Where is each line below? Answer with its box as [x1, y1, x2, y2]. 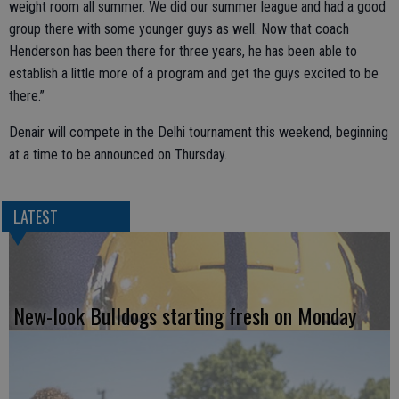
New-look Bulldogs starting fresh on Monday [13, 299, 356, 332]
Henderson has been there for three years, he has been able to [9, 43, 357, 60]
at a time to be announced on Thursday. [9, 146, 227, 163]
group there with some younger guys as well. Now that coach [9, 20, 349, 37]
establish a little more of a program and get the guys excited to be [9, 65, 379, 82]
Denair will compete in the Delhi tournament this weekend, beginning [9, 124, 388, 141]
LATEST [12, 205, 58, 229]
